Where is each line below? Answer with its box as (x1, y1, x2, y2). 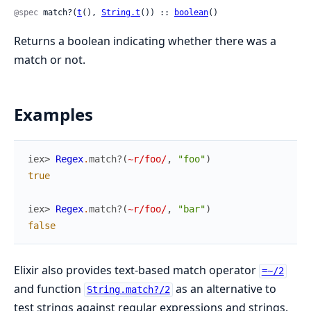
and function (14, 281, 84, 297)
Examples (14, 103, 93, 126)
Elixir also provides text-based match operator (14, 262, 259, 278)
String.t (101, 8, 140, 18)
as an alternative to (172, 281, 276, 297)
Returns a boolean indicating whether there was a (14, 33, 276, 49)
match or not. (14, 52, 85, 68)
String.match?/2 (86, 284, 170, 296)
